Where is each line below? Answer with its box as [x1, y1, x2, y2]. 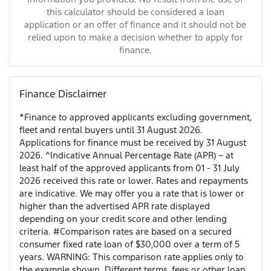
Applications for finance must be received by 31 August [19, 137, 246, 149]
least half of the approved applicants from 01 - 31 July [19, 162, 240, 174]
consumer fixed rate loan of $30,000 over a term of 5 [19, 238, 240, 250]
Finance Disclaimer [19, 87, 106, 101]
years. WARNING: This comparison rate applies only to [19, 251, 244, 263]
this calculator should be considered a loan [46, 6, 224, 18]
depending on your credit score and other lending [19, 213, 227, 225]
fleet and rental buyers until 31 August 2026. [19, 124, 203, 136]
